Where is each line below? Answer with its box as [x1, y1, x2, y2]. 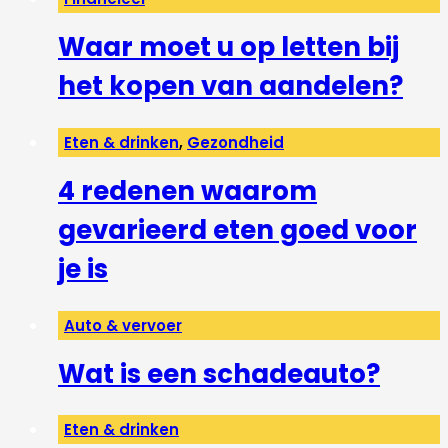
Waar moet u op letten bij [58, 29, 399, 66]
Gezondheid [187, 131, 284, 153]
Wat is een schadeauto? [58, 355, 380, 392]
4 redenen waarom [58, 172, 317, 209]
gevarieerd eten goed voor [58, 211, 417, 248]
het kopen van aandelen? [58, 68, 403, 105]
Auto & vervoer [64, 314, 182, 336]
